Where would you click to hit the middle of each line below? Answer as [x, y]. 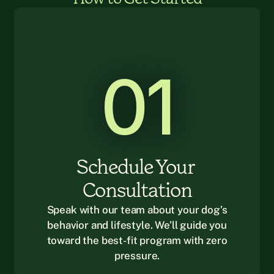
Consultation [137, 191]
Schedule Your [135, 168]
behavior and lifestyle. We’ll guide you [137, 225]
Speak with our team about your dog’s [137, 210]
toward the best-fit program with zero [137, 240]
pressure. [137, 256]
